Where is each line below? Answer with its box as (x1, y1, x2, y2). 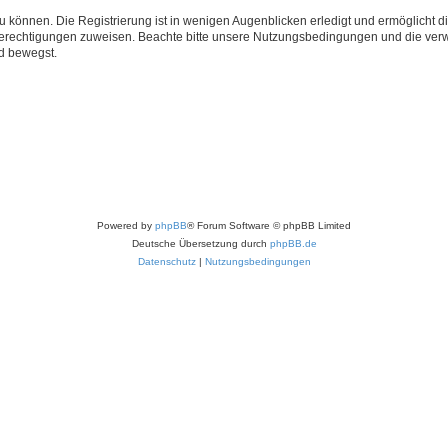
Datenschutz (137, 256, 196, 268)
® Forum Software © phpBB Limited (187, 220, 351, 232)
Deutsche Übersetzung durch (131, 238, 270, 250)
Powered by (97, 220, 155, 232)
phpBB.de (269, 238, 317, 250)
